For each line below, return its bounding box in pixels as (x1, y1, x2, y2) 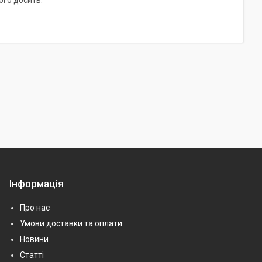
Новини (20, 234, 49, 244)
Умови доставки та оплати (20, 218, 122, 228)
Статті (20, 250, 44, 260)
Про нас (20, 202, 50, 212)
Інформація (9, 177, 64, 189)
